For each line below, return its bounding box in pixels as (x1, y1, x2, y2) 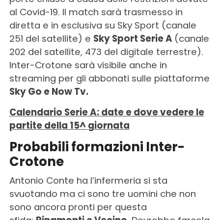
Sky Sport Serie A (93, 32, 174, 45)
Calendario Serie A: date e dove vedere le (9, 106, 204, 119)
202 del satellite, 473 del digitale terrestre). (9, 46, 203, 58)
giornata (87, 119, 130, 132)
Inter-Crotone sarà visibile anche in (9, 59, 167, 72)
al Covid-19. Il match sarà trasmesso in (9, 6, 183, 19)
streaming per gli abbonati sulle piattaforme (9, 72, 210, 85)
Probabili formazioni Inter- (9, 138, 185, 156)
